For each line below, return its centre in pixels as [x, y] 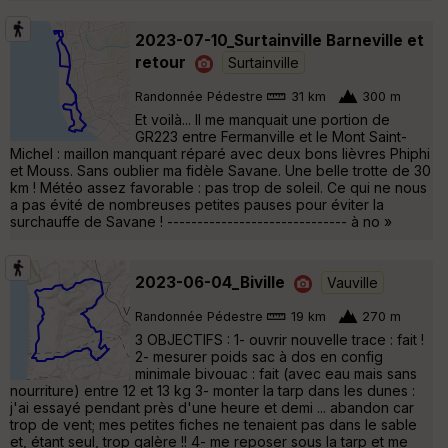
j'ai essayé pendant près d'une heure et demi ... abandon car [212, 407]
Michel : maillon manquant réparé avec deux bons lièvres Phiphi [220, 153]
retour [160, 62]
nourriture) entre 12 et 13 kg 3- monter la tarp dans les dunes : [212, 390]
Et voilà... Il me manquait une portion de [262, 119]
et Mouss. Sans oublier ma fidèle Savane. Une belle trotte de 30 [220, 170]
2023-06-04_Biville [210, 282]
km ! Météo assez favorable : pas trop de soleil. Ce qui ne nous [218, 187]
